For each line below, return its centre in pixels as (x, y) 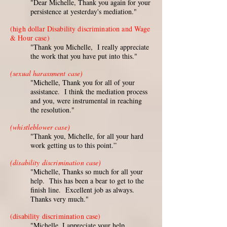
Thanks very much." (60, 199)
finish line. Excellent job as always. (82, 190)
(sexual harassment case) (47, 73)
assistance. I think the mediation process (89, 91)
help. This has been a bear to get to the (87, 181)
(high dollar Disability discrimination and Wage (80, 29)
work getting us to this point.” (73, 145)
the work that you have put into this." (84, 56)
